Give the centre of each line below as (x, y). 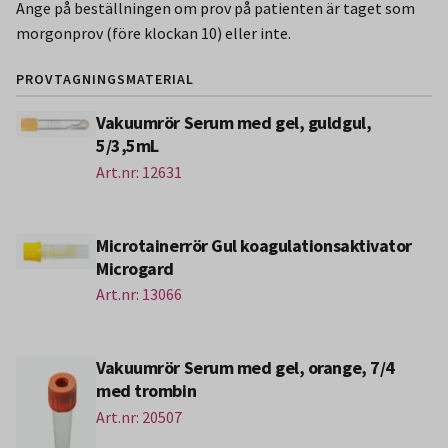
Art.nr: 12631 (139, 171)
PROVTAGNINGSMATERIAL (105, 79)
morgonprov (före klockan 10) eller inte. (153, 32)
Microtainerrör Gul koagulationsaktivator (254, 245)
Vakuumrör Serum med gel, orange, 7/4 (245, 368)
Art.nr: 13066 (139, 294)
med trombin (146, 391)
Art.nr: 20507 (139, 416)
